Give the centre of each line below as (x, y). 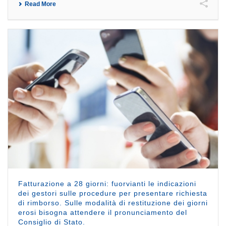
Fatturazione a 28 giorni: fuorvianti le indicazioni (107, 184)
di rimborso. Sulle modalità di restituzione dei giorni (113, 203)
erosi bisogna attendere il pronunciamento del (103, 213)
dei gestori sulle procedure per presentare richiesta (113, 193)
